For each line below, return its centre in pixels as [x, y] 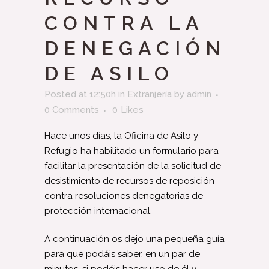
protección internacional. [98, 211]
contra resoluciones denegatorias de [124, 196]
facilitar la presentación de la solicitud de [133, 166]
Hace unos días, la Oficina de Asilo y [121, 136]
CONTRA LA [124, 23]
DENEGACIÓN [135, 48]
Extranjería [150, 94]
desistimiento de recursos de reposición [129, 181]
